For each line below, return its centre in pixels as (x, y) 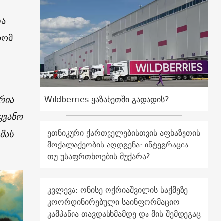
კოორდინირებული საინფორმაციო (114, 202)
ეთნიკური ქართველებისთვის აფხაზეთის (124, 133)
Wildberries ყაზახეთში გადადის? (107, 99)
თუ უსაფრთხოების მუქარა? (99, 157)
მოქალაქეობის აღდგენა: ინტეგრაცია (118, 145)
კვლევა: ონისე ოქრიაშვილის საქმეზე (118, 190)
